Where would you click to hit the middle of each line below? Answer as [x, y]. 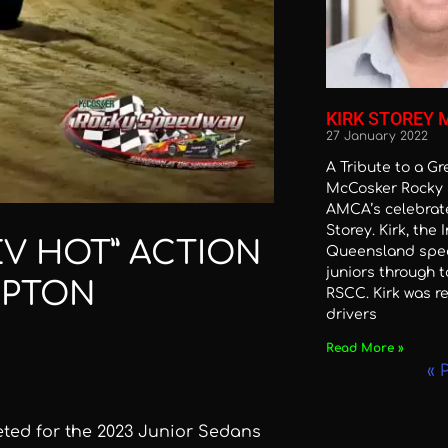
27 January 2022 [376, 136]
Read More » [364, 348]
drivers [351, 315]
